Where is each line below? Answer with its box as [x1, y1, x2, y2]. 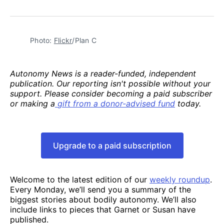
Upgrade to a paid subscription [52, 140, 171, 150]
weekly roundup [149, 174, 210, 184]
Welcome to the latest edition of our [10, 174, 149, 184]
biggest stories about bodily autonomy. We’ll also [10, 194, 196, 204]
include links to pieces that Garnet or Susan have [10, 204, 195, 214]
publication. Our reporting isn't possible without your [10, 78, 210, 88]
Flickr [53, 35, 72, 44]
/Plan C [72, 35, 96, 44]
